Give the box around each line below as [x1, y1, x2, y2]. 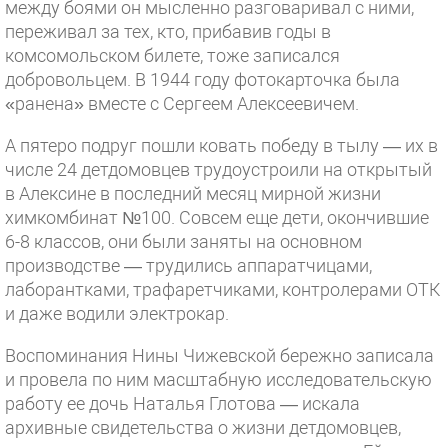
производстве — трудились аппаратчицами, [5, 255, 372, 276]
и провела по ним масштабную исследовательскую [5, 369, 432, 390]
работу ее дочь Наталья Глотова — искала [5, 393, 360, 414]
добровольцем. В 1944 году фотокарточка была [5, 69, 400, 90]
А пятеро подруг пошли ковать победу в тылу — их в [5, 135, 438, 156]
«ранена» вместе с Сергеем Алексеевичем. [5, 93, 359, 114]
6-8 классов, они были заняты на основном [5, 231, 362, 252]
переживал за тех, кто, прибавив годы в [5, 21, 331, 42]
